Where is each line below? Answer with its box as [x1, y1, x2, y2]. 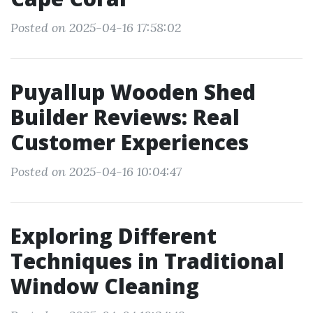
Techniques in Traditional [10, 247, 284, 275]
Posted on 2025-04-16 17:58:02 [10, 20, 181, 36]
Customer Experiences [10, 128, 249, 156]
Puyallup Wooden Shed [10, 78, 256, 106]
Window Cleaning [10, 272, 199, 300]
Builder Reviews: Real [10, 103, 240, 131]
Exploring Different [10, 221, 217, 250]
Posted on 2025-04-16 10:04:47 [10, 163, 182, 180]
